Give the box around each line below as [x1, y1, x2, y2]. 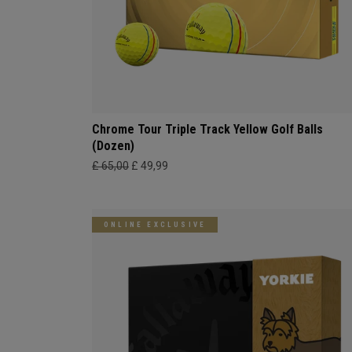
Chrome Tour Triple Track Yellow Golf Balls [92, 122, 323, 137]
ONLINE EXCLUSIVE [104, 221, 207, 229]
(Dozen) [92, 138, 134, 154]
